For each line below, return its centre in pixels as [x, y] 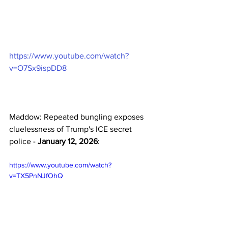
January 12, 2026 [68, 141]
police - [23, 141]
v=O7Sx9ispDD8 [38, 68]
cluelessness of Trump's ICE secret [72, 129]
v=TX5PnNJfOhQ [36, 175]
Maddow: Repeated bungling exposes [77, 117]
